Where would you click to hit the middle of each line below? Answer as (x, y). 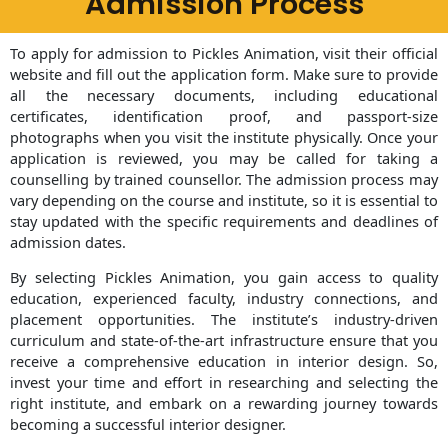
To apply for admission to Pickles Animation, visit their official (224, 52)
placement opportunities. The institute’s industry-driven (224, 319)
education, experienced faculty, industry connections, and (224, 298)
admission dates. (68, 241)
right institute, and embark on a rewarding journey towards (224, 403)
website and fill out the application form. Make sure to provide (224, 73)
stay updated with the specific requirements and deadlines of (224, 220)
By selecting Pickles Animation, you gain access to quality (224, 277)
